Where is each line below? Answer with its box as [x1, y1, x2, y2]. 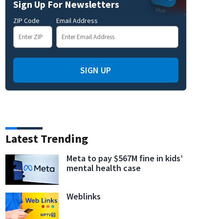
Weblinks [66, 190, 101, 202]
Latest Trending [5, 131, 88, 146]
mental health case [66, 162, 141, 174]
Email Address [56, 16, 98, 25]
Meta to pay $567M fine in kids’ [66, 152, 183, 164]
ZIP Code [13, 16, 40, 25]
